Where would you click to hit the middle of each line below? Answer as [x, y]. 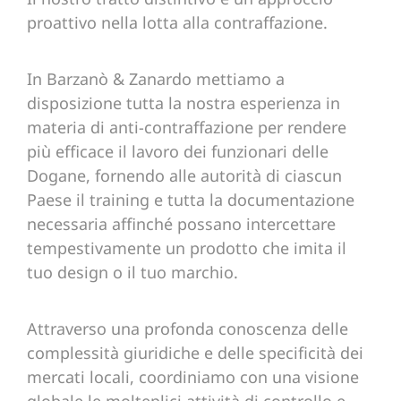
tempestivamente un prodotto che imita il [187, 248]
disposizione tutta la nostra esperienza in [183, 103]
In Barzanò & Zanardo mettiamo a [156, 79]
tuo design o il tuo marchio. [132, 273]
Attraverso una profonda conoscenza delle [188, 329]
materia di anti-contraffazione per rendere [187, 128]
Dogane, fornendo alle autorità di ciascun [184, 176]
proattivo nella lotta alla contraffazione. [177, 23]
